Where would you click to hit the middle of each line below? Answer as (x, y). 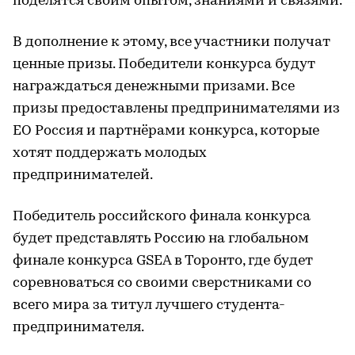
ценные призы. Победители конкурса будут (164, 65)
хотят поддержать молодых (110, 153)
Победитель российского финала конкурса (162, 217)
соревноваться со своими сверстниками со (162, 283)
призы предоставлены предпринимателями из (176, 109)
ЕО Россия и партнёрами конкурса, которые (166, 131)
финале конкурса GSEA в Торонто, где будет (163, 261)
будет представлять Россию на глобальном (161, 239)
